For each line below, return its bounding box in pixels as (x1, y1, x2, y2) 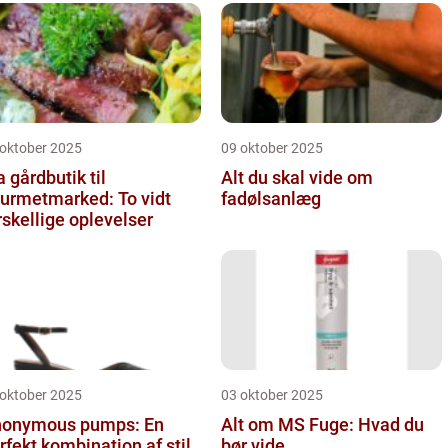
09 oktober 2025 (221, 139, 323, 156)
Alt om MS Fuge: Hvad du (221, 413, 424, 435)
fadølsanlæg (221, 187, 321, 209)
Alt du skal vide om (221, 166, 373, 188)
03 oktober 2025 (221, 386, 323, 403)
